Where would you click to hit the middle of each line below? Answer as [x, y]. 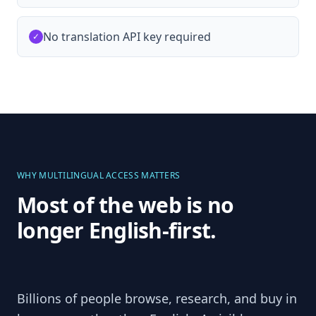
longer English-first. [117, 230]
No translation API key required [127, 36]
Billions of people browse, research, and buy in [157, 298]
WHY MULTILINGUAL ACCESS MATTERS [99, 175]
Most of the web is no [126, 205]
